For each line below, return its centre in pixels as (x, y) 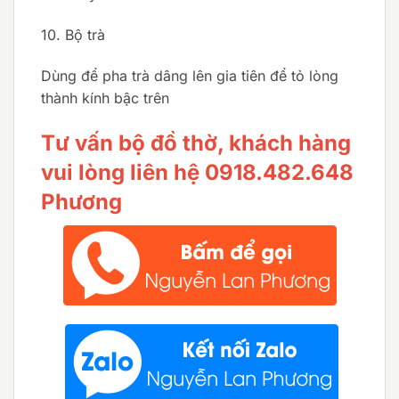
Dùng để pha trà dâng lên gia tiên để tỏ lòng (190, 75)
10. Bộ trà (73, 35)
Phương (81, 201)
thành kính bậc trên (105, 98)
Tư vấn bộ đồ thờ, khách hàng (196, 142)
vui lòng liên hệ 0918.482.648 (197, 172)
